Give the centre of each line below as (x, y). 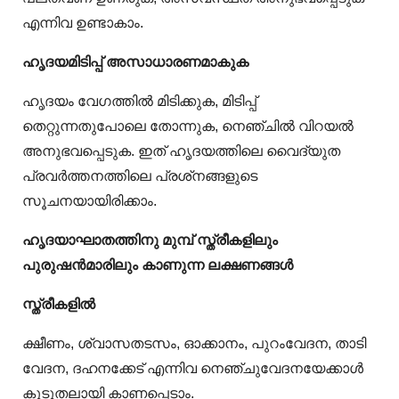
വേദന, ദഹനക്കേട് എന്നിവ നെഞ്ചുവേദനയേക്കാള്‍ (193, 369)
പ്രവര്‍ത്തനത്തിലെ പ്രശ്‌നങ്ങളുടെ (140, 176)
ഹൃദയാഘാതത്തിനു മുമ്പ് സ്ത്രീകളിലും (150, 240)
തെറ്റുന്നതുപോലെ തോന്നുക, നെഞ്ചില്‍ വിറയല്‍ (188, 126)
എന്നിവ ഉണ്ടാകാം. (83, 23)
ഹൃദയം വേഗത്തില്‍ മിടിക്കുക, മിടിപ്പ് (139, 102)
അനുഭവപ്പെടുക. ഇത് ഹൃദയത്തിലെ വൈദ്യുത (181, 151)
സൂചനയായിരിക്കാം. (90, 201)
